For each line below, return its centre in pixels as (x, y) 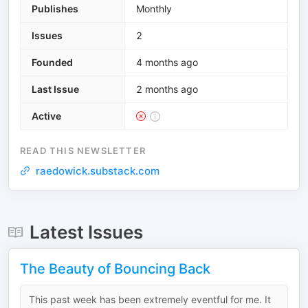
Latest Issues (86, 232)
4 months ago (167, 62)
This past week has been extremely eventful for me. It (150, 299)
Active (46, 116)
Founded (52, 62)
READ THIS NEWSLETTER (83, 151)
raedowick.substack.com (98, 171)
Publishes (55, 9)
